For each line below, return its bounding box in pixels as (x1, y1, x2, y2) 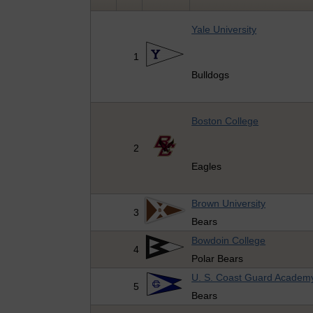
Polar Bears (191, 253, 244, 265)
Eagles (191, 161, 222, 173)
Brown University (191, 198, 266, 210)
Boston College (191, 115, 259, 127)
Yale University (191, 24, 257, 36)
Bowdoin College (191, 235, 266, 247)
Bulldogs (191, 69, 230, 81)
